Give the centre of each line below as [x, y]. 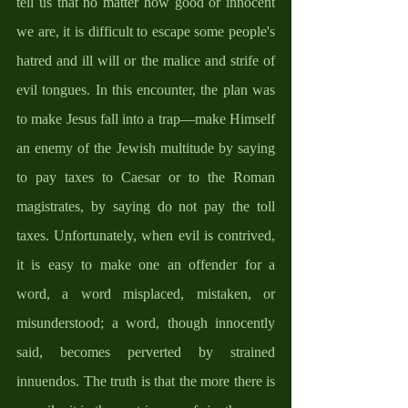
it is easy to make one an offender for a [146, 264]
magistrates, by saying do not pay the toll [146, 206]
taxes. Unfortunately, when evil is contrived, [146, 235]
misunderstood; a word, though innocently [146, 322]
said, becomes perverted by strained [146, 352]
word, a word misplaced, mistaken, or [146, 293]
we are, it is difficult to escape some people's [146, 31]
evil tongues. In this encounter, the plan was [146, 89]
